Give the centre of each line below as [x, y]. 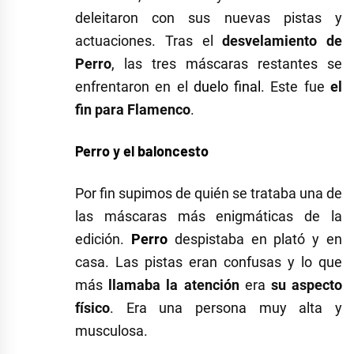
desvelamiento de [282, 41]
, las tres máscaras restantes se [227, 64]
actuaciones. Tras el [149, 41]
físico [92, 307]
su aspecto [307, 284]
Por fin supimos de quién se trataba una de [209, 193]
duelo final [227, 87]
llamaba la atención [171, 284]
